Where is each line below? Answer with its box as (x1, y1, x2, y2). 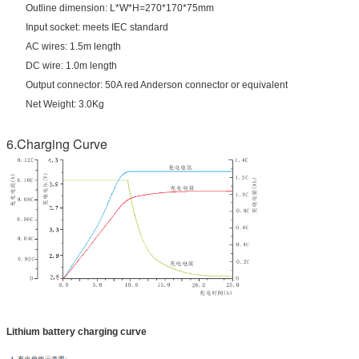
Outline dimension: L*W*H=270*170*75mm (25, 2, 214, 14)
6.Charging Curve (6, 134, 107, 153)
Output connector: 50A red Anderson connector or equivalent (25, 79, 288, 91)
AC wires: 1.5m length (25, 40, 121, 52)
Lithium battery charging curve (6, 326, 147, 338)
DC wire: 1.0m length (25, 59, 117, 71)
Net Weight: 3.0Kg (25, 98, 104, 110)
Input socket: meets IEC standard (25, 21, 168, 33)
